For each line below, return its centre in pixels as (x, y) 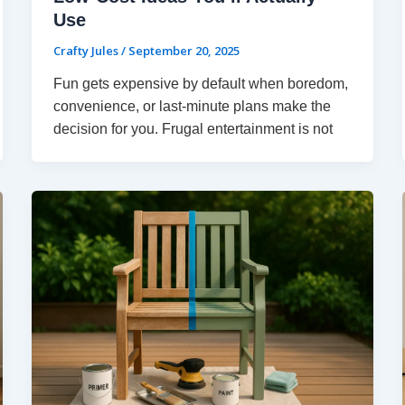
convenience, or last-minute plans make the (192, 107)
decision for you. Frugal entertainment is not (193, 129)
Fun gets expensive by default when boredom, (200, 84)
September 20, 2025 (184, 50)
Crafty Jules (87, 50)
